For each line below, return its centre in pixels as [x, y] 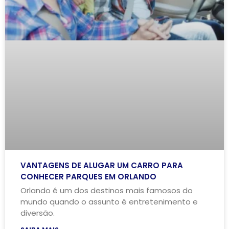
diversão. [38, 213]
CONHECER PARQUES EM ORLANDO [88, 176]
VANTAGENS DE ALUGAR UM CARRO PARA [102, 165]
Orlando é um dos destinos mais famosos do [107, 190]
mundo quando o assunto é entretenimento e [109, 201]
